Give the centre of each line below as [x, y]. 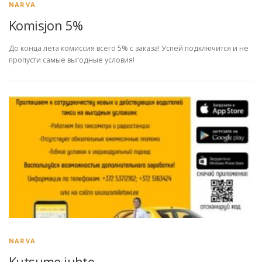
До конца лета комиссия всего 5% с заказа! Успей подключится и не [129, 49]
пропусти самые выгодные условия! [72, 60]
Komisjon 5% [46, 25]
